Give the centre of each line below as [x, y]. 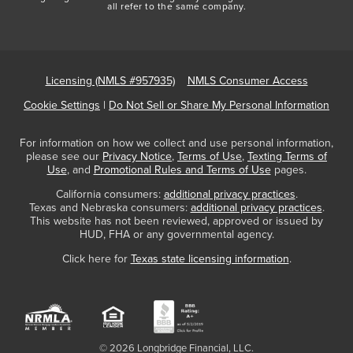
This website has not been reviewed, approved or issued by [176, 221]
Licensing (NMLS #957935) [110, 80]
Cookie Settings [62, 105]
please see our [64, 156]
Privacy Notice [137, 156]
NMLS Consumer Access [247, 80]
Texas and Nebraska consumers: [110, 207]
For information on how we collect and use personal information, [176, 143]
